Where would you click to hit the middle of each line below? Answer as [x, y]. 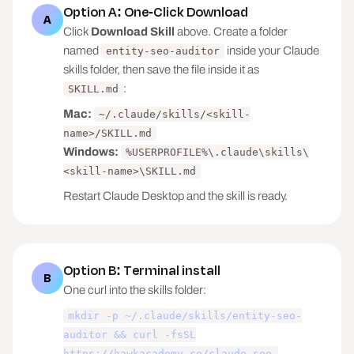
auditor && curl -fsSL [130, 335]
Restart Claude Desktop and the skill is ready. [175, 196]
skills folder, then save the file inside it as [161, 70]
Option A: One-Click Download [156, 11]
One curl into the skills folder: [135, 290]
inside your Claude [272, 51]
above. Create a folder [231, 32]
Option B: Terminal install [142, 270]
